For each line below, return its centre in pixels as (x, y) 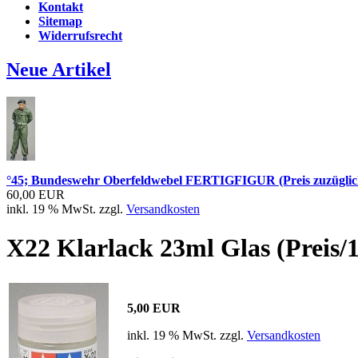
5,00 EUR (154, 308)
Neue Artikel (59, 69)
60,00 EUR (36, 194)
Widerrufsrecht (80, 36)
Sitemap (60, 22)
